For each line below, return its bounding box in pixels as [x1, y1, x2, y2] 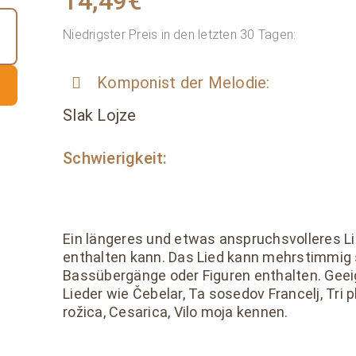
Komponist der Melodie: [97, 73, 270, 93]
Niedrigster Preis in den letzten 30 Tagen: [63, 27, 296, 43]
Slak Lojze [63, 106, 137, 126]
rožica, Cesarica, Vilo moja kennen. [63, 304, 288, 321]
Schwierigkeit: [63, 149, 168, 168]
